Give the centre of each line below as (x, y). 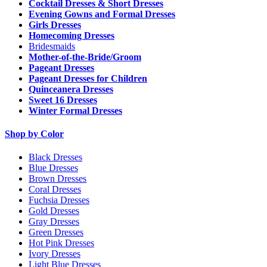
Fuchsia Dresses (59, 200)
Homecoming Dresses (72, 35)
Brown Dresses (58, 179)
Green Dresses (56, 232)
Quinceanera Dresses (71, 89)
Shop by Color (34, 134)
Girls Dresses (55, 24)
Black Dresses (55, 157)
